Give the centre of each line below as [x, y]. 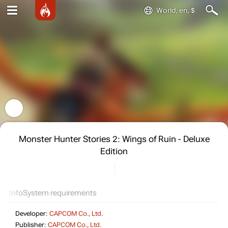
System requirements [60, 193]
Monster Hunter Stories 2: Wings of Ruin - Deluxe [114, 139]
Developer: [32, 214]
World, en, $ [176, 10]
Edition [114, 151]
